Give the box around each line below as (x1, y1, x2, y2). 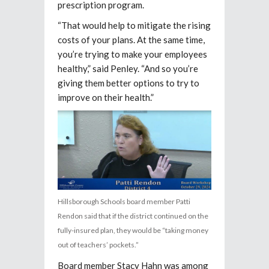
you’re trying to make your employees (58, 48, 207, 59)
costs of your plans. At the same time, (58, 34, 205, 45)
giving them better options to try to (58, 77, 199, 88)
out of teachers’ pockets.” (58, 240, 139, 250)
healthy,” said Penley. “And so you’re (58, 62, 198, 74)
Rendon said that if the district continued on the (58, 211, 208, 221)
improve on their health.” (58, 91, 154, 103)
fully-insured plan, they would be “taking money (58, 226, 208, 235)
